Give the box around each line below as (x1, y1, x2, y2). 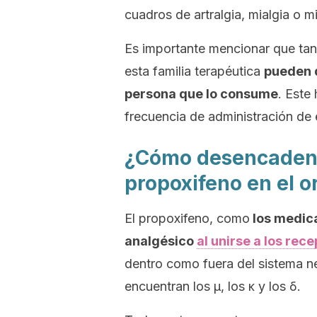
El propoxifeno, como (125, 211, 250, 226)
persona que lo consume (125, 86, 278, 101)
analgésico (125, 234, 197, 248)
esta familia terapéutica (125, 64, 264, 79)
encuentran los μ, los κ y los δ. (125, 279, 301, 294)
